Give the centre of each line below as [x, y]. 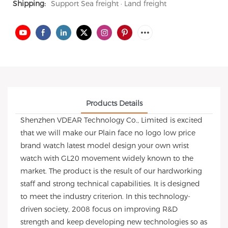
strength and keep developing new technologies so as [114, 222]
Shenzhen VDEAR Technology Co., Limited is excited [111, 120]
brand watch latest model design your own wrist [105, 146]
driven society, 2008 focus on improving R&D [99, 209]
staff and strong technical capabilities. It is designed [110, 184]
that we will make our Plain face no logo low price [108, 133]
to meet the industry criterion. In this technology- [105, 196]
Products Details [114, 103]
